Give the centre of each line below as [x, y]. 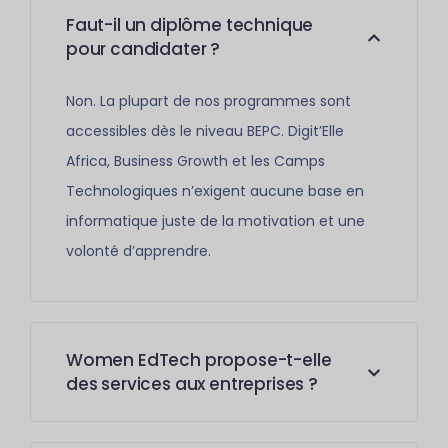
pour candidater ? [143, 49]
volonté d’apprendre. [138, 251]
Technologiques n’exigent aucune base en [215, 191]
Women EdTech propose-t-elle [199, 360]
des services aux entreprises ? [192, 384]
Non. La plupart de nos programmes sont [208, 101]
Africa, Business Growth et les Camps [195, 161]
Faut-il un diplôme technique [190, 25]
